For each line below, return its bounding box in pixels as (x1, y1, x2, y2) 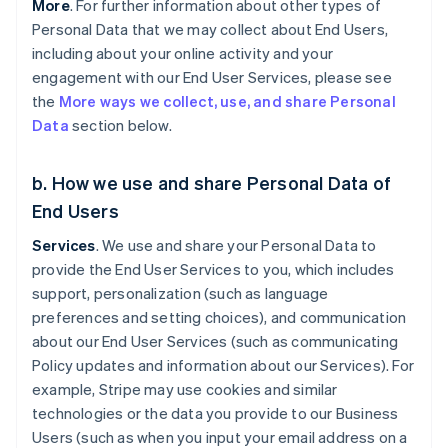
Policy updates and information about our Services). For (32, 355, 415, 375)
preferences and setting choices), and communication (32, 307, 407, 327)
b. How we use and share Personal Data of (32, 171, 392, 194)
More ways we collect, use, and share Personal (58, 91, 396, 111)
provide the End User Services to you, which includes (32, 259, 395, 279)
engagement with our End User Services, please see (32, 67, 392, 87)
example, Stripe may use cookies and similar (32, 379, 338, 399)
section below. (68, 115, 172, 135)
